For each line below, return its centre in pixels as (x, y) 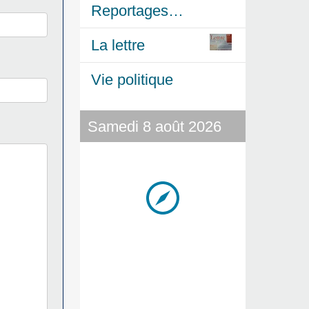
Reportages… (137, 11)
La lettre (118, 45)
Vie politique (132, 80)
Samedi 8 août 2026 (155, 126)
